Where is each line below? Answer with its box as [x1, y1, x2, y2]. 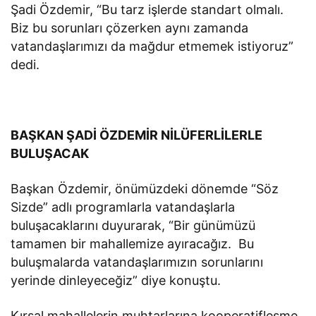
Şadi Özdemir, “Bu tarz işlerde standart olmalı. [11, 2, 284, 18]
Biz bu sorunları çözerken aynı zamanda [11, 20, 249, 36]
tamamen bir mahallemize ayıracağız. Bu [11, 236, 255, 252]
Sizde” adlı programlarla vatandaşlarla [11, 200, 236, 215]
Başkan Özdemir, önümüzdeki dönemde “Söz [11, 181, 279, 197]
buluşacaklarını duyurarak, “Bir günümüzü [11, 218, 256, 233]
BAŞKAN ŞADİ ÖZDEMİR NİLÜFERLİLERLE [11, 128, 263, 143]
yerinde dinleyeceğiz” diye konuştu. [11, 273, 221, 288]
